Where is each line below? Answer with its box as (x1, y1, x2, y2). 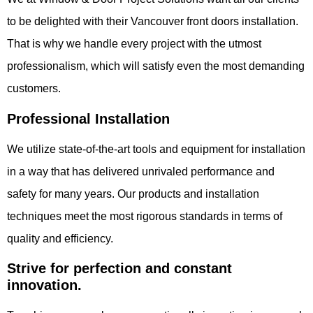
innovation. (7, 277, 82, 293)
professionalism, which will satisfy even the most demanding (7, 60, 305, 73)
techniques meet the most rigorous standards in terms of (7, 210, 282, 222)
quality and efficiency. (7, 232, 113, 245)
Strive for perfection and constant (7, 260, 232, 276)
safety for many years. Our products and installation (7, 187, 259, 200)
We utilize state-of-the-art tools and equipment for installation (7, 143, 305, 155)
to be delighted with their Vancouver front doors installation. (7, 15, 298, 28)
